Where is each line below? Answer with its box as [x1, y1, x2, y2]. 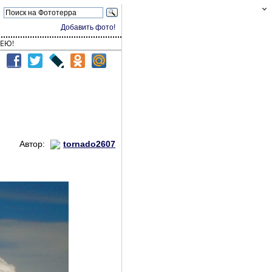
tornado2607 [63, 139, 116, 149]
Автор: [19, 139, 48, 149]
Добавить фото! [61, 23, 116, 32]
